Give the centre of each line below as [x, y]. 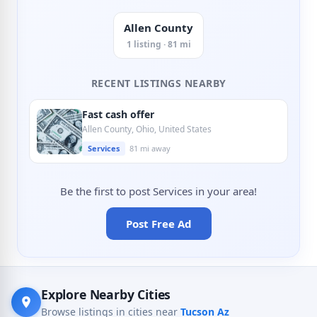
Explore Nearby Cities [106, 294]
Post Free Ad [158, 224]
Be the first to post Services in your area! [158, 191]
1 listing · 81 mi [158, 44]
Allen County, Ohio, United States [147, 129]
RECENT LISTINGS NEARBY [158, 83]
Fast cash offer [118, 114]
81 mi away [150, 148]
